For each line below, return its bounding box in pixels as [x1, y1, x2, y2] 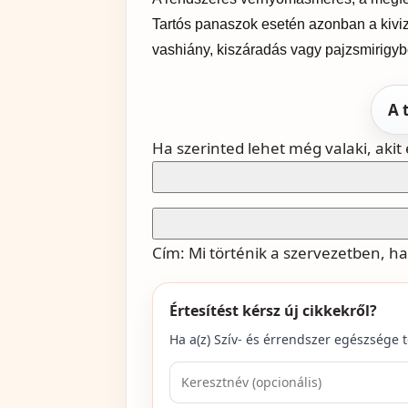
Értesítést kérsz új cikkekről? [169, 300, 377, 321]
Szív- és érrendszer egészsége [214, 330, 399, 348]
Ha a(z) [169, 330, 214, 348]
